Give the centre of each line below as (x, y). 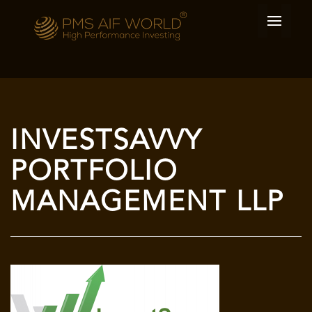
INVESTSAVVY (106, 142)
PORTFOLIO (94, 173)
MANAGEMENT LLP (147, 203)
